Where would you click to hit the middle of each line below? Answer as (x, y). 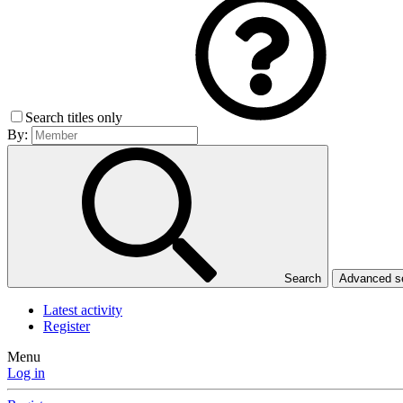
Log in (26, 373)
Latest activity (83, 310)
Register (67, 327)
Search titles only (76, 118)
